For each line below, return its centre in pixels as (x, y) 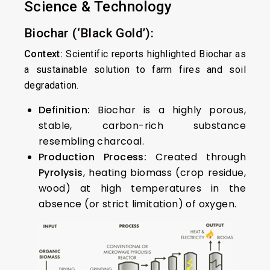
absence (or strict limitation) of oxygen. (138, 204)
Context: (44, 54)
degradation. (52, 85)
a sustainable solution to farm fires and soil (135, 70)
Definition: (64, 110)
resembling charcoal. (91, 141)
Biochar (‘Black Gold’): (89, 33)
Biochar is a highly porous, (168, 110)
